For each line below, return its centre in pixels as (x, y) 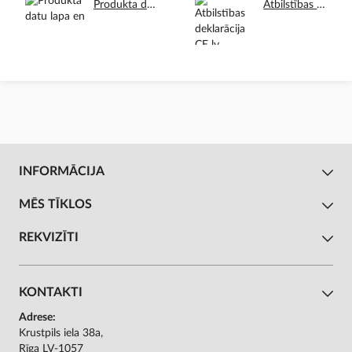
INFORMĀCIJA (62, 172)
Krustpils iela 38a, (61, 334)
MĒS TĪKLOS (55, 205)
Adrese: (37, 318)
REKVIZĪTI (49, 238)
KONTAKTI (51, 293)
